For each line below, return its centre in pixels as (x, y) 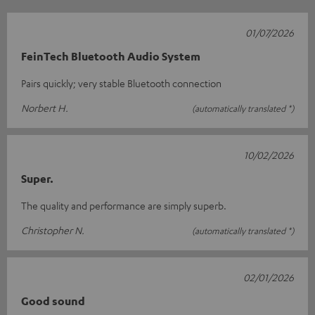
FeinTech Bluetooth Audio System (111, 57)
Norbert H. (45, 108)
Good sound (53, 301)
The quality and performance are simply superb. (124, 206)
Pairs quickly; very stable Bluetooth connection (121, 83)
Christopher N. (53, 230)
